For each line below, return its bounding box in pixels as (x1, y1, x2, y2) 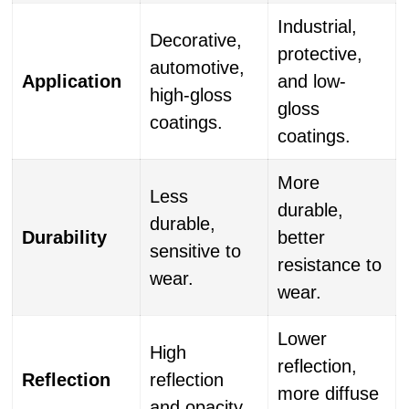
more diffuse (278, 383, 380, 404)
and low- (278, 71, 347, 91)
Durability (22, 227, 108, 247)
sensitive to (150, 241, 242, 261)
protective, (278, 44, 363, 64)
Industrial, (278, 16, 358, 37)
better (278, 227, 326, 247)
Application (22, 71, 122, 91)
